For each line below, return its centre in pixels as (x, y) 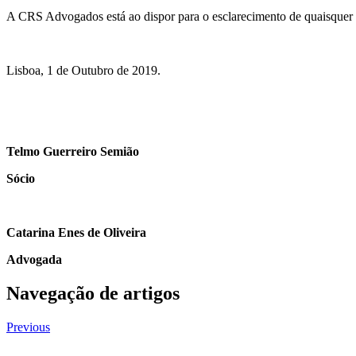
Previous (28, 327)
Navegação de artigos (93, 293)
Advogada (34, 259)
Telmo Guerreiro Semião (73, 151)
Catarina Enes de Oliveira (76, 232)
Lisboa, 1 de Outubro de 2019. (83, 70)
